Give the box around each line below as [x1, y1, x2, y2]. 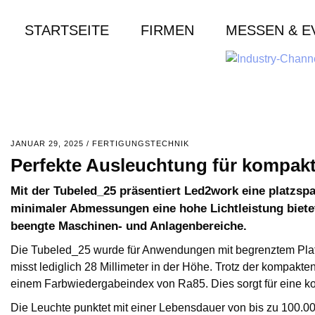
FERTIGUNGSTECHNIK [92, 139, 189, 148]
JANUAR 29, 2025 [11, 139, 84, 148]
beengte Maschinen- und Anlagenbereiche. [11, 219, 247, 233]
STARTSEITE [25, 22, 109, 38]
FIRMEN [141, 22, 194, 38]
